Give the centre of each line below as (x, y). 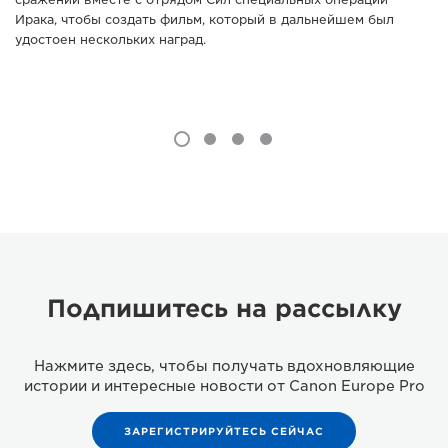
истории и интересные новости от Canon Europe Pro (224, 386)
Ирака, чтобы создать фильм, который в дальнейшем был (204, 20)
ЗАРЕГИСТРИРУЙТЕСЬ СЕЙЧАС (224, 431)
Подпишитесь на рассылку (224, 309)
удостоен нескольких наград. (110, 40)
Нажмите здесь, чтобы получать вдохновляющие (224, 366)
